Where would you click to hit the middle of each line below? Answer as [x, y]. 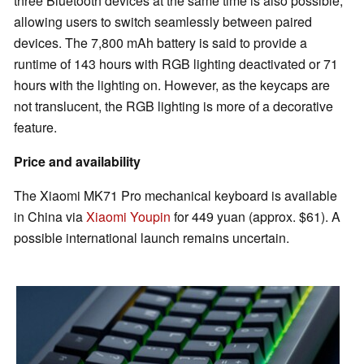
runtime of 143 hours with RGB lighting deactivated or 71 [176, 64]
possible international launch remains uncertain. [153, 238]
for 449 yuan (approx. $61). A [256, 217]
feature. [35, 128]
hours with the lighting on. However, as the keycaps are [172, 85]
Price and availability [77, 162]
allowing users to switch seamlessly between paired [163, 22]
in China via [50, 217]
